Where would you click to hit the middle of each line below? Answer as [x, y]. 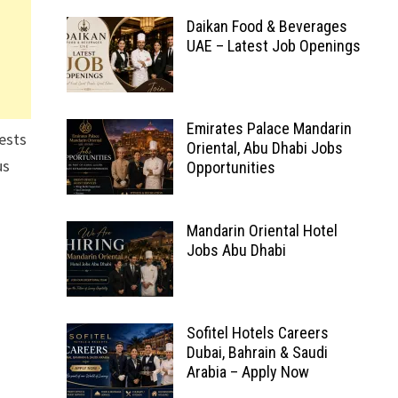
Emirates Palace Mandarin [269, 128]
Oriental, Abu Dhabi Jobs [264, 148]
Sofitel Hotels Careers [257, 333]
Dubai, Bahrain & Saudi [257, 352]
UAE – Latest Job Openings [273, 46]
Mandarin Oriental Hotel [262, 231]
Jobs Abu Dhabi [236, 250]
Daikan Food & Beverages [267, 26]
